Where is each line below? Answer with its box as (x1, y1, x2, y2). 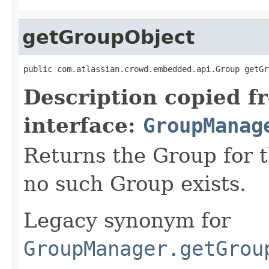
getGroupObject (22, 26, 195, 48)
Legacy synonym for (23, 208, 231, 232)
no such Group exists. (23, 171, 246, 196)
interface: (23, 113, 143, 138)
